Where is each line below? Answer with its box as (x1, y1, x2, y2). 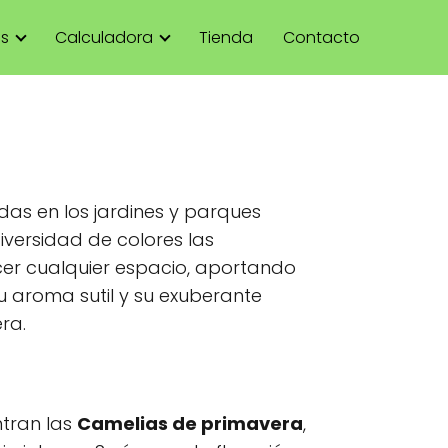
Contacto (283, 25, 360, 49)
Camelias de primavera (77, 411, 303, 436)
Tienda (199, 25, 253, 49)
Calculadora (55, 25, 153, 49)
